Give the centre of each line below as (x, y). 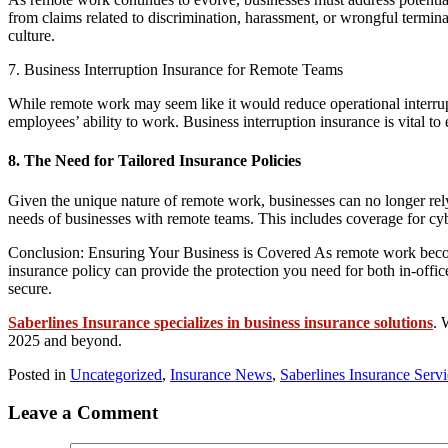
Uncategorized (116, 374)
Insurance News (221, 374)
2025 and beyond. (65, 340)
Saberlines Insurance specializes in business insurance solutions (220, 322)
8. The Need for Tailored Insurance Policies (154, 161)
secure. (30, 288)
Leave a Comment (83, 413)
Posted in (39, 374)
